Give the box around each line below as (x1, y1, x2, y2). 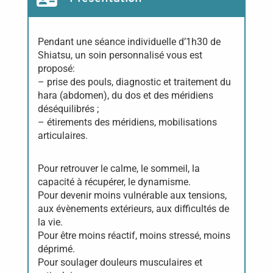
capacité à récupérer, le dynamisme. (37, 176, 191, 188)
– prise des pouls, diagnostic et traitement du (37, 76, 231, 88)
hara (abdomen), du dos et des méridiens (37, 90, 213, 101)
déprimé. (37, 243, 75, 255)
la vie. (37, 216, 63, 228)
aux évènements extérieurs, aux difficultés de (37, 203, 229, 214)
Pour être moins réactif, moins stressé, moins (37, 230, 230, 241)
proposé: (37, 63, 75, 74)
